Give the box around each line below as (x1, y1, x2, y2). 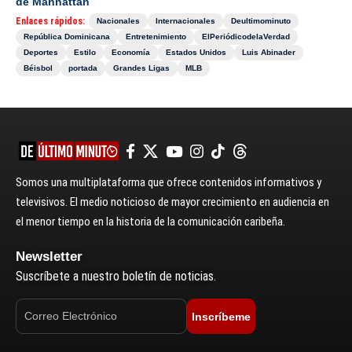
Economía (112, 48, 150, 57)
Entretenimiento (126, 32, 186, 42)
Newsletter (16, 249, 82, 265)
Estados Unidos (166, 48, 226, 57)
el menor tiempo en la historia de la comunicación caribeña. (16, 214, 285, 229)
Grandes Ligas (113, 64, 170, 73)
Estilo (74, 48, 96, 57)
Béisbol (24, 64, 53, 73)
